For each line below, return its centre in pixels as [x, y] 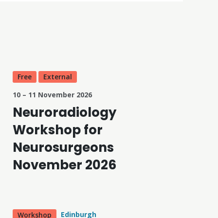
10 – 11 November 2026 [52, 94]
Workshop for [57, 130]
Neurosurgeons [63, 147]
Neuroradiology [64, 112]
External [57, 76]
